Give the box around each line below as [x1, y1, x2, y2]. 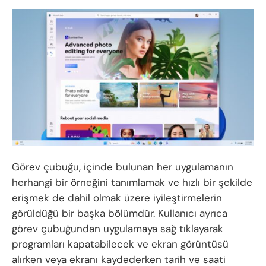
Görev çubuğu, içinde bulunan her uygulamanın [12, 160, 233, 173]
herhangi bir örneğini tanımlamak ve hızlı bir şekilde [12, 175, 252, 189]
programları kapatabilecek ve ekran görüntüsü [12, 237, 229, 251]
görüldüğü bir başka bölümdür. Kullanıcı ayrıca [12, 206, 227, 220]
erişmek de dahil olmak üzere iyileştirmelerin [12, 191, 222, 204]
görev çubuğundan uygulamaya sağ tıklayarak [12, 221, 223, 235]
